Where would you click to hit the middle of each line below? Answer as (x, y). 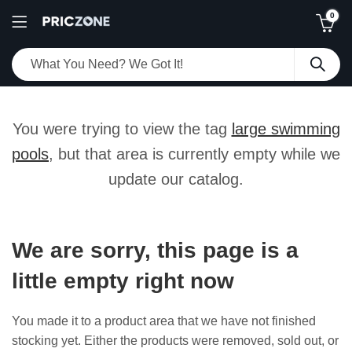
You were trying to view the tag (122, 129)
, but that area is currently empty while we (194, 154)
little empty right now (123, 280)
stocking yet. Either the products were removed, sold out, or (175, 340)
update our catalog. (176, 179)
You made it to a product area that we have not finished (164, 321)
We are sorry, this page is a (155, 250)
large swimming (286, 129)
